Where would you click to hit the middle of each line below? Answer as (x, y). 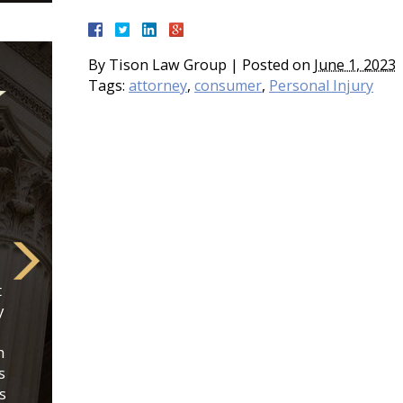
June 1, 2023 (355, 65)
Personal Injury (321, 85)
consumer (228, 85)
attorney (158, 85)
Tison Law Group (168, 65)
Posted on (278, 65)
